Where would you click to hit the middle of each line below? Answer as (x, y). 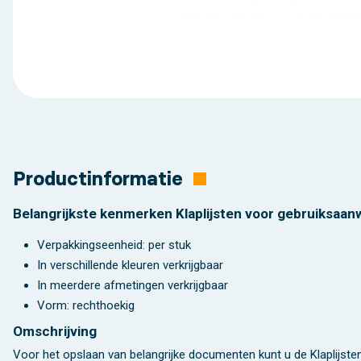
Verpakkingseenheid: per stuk (116, 245)
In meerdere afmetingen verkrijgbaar (133, 285)
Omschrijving (55, 331)
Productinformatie (101, 179)
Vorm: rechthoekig (86, 305)
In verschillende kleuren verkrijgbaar (130, 265)
